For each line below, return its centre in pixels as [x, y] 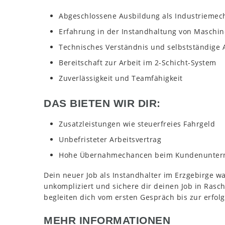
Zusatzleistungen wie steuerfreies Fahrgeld [137, 124]
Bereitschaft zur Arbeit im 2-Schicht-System [138, 63]
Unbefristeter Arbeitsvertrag [110, 139]
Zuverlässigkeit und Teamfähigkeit [121, 78]
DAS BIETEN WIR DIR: [102, 104]
